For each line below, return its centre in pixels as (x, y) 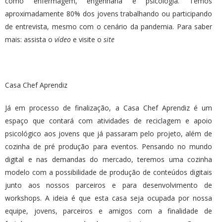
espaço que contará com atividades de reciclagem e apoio (109, 121)
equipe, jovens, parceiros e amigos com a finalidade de (109, 211)
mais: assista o (29, 39)
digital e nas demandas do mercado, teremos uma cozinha (109, 159)
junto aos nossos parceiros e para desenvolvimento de (109, 185)
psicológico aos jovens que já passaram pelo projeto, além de (109, 134)
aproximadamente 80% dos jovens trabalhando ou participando (109, 14)
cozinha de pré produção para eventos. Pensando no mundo (109, 146)
